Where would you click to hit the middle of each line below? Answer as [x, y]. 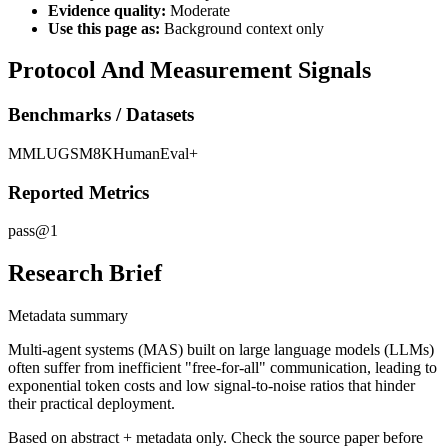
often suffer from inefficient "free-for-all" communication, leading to [222, 368]
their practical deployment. [91, 404]
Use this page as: [104, 28]
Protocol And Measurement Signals [189, 70]
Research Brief [85, 273]
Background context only [242, 28]
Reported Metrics [78, 192]
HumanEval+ [155, 154]
